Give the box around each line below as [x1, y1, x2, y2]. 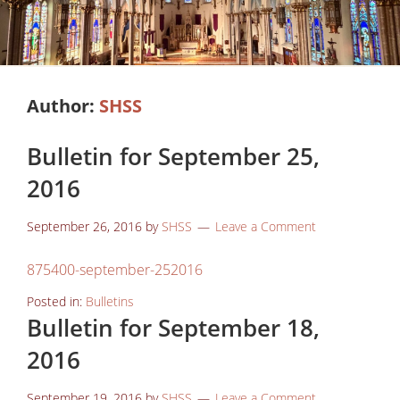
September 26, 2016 [27, 217, 142, 235]
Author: [27, 93, 99, 118]
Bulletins [86, 292, 134, 310]
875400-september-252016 [27, 259, 203, 279]
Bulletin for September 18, [27, 311, 320, 344]
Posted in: [27, 292, 86, 310]
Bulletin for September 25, [27, 139, 320, 172]
